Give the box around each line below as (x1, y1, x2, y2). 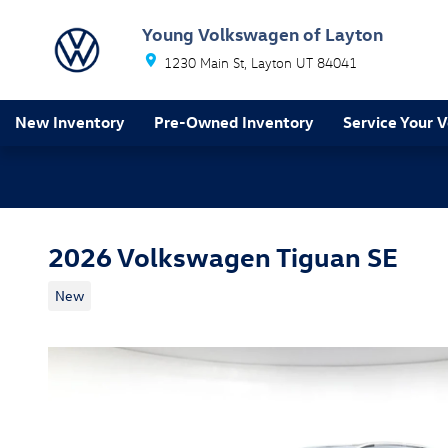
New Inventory (15, 112, 124, 132)
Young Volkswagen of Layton (142, 22, 383, 45)
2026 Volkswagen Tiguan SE (48, 239, 398, 273)
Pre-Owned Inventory (154, 112, 313, 132)
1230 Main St (164, 54, 244, 71)
